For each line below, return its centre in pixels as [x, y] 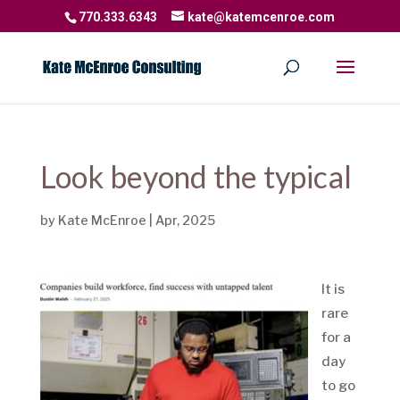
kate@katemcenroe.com [262, 17]
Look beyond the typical [196, 176]
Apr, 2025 [185, 220]
